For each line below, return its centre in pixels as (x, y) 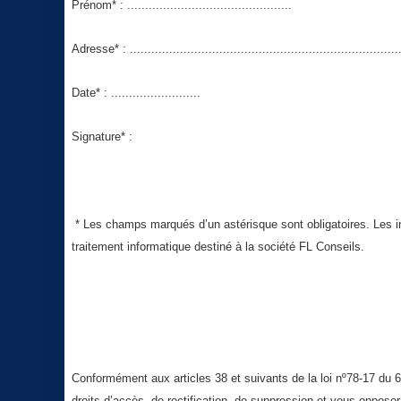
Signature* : (102, 137)
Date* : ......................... (136, 93)
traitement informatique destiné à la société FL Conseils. (218, 247)
